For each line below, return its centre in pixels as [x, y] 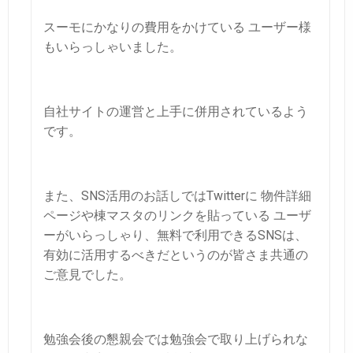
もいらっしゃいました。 [113, 46]
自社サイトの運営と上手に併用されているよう [176, 111]
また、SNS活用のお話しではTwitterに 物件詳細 [177, 195]
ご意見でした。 [87, 274]
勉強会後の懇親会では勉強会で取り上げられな [176, 339]
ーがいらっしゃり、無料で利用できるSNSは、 [175, 235]
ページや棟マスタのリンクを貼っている [158, 215]
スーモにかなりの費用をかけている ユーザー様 [177, 27]
